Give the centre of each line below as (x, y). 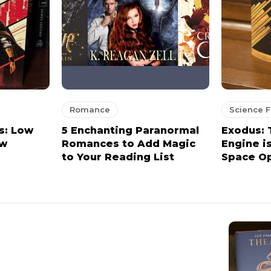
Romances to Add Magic (129, 143)
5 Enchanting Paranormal (131, 130)
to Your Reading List (118, 157)
